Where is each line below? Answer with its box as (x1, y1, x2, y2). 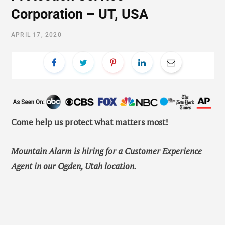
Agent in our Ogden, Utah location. (11, 160, 138, 172)
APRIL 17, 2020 (11, 31, 62, 38)
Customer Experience (125, 145, 202, 157)
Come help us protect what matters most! (11, 116, 168, 128)
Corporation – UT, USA (11, 6, 148, 22)
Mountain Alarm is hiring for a (11, 145, 125, 157)
